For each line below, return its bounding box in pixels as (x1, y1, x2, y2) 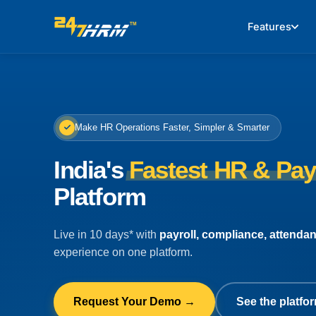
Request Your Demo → (73, 296, 195, 308)
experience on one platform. (54, 245, 193, 258)
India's (54, 155, 129, 183)
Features (248, 20, 292, 32)
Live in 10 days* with (54, 228, 157, 241)
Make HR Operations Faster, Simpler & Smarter (75, 121, 269, 133)
